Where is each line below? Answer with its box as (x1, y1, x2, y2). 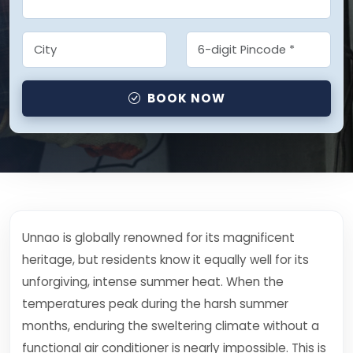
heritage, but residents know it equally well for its (22, 251, 309, 268)
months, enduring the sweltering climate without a (22, 318, 319, 334)
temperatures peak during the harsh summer (22, 295, 288, 312)
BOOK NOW (147, 90, 225, 106)
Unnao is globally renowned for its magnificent (22, 229, 295, 246)
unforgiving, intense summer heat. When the (22, 273, 284, 290)
